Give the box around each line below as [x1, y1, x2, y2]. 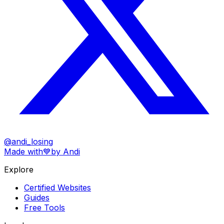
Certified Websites [24, 182, 91, 192]
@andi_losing [4, 136, 53, 146]
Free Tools [24, 202, 65, 212]
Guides [24, 192, 49, 202]
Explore [4, 164, 33, 174]
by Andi [51, 146, 80, 156]
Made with [4, 146, 43, 156]
